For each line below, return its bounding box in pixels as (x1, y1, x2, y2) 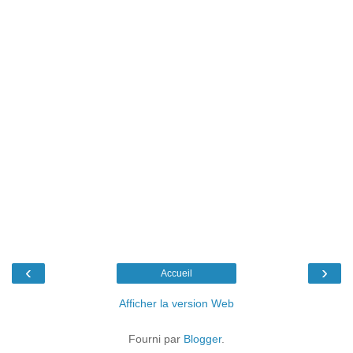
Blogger (184, 333, 221, 346)
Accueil (161, 268, 192, 280)
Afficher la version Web (119, 297, 234, 310)
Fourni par (128, 333, 184, 346)
